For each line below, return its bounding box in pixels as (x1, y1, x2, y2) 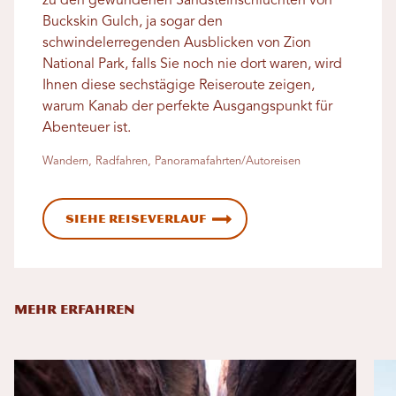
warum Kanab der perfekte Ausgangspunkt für (42, 100, 332, 115)
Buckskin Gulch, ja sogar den (42, 15, 223, 30)
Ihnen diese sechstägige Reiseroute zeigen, (42, 79, 315, 94)
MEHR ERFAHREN (14, 302, 134, 318)
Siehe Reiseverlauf (65, 212, 206, 226)
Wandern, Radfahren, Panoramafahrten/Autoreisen (42, 156, 301, 168)
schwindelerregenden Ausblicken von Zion (42, 36, 311, 51)
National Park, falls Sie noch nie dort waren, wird (42, 57, 342, 72)
